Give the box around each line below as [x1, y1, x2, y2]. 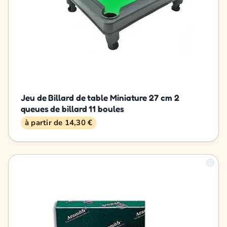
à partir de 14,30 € [25, 117, 93, 128]
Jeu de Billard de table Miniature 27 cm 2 [21, 92, 179, 103]
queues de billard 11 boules [21, 103, 124, 114]
